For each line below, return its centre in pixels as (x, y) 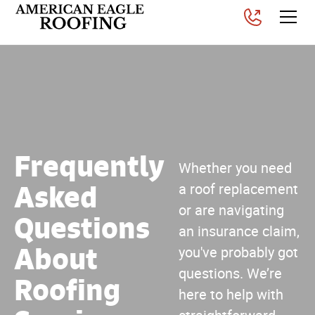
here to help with (231, 295)
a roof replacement (238, 189)
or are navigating (231, 210)
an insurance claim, (239, 231)
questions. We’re (230, 274)
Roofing (67, 290)
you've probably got (238, 252)
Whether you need (235, 168)
